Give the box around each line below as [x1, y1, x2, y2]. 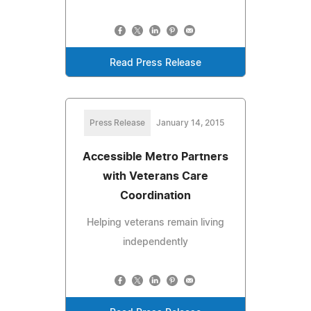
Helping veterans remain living [87, 217, 224, 228]
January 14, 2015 [156, 118, 224, 127]
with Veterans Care [103, 170, 208, 182]
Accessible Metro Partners [83, 151, 228, 162]
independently [123, 237, 188, 247]
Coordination [120, 190, 191, 201]
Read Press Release [110, 58, 201, 68]
